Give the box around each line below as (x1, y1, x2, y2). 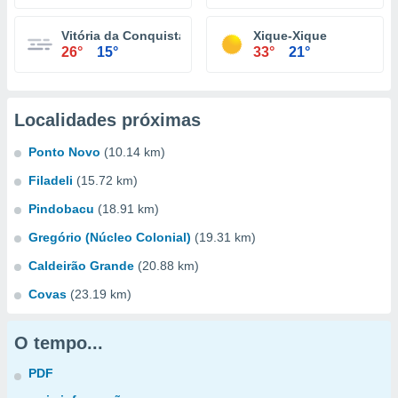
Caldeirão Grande (28, 259, 134, 273)
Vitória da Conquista (61, 28, 186, 43)
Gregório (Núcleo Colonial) (28, 230, 191, 244)
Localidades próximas (14, 110, 201, 130)
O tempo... (14, 333, 103, 353)
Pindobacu (28, 202, 94, 216)
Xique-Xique (253, 28, 327, 43)
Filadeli (28, 173, 73, 187)
